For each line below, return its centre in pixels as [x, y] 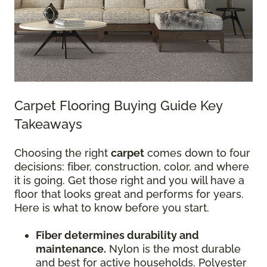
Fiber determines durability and [117, 235]
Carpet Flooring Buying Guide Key [118, 105]
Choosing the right [63, 153]
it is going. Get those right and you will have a [129, 180]
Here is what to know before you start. [112, 208]
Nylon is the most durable [173, 249]
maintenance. [71, 249]
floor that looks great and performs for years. [129, 194]
